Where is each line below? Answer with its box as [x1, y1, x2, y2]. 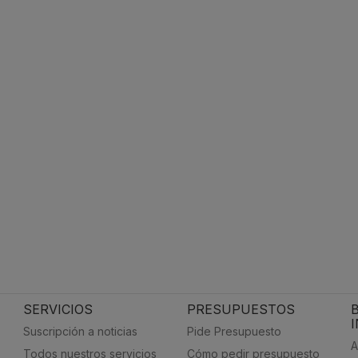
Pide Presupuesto [186, 324, 281, 338]
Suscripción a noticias [22, 324, 137, 338]
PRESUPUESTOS [186, 301, 295, 318]
